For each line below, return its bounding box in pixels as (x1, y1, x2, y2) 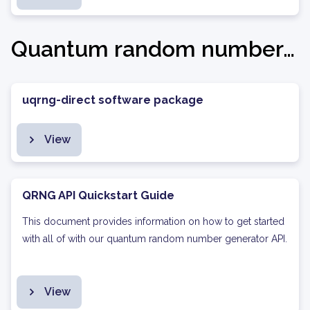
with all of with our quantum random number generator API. (22, 233, 287, 244)
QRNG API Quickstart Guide (22, 189, 174, 202)
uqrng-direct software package (22, 93, 203, 107)
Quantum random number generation (283, 36, 295, 62)
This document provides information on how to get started (22, 216, 284, 227)
